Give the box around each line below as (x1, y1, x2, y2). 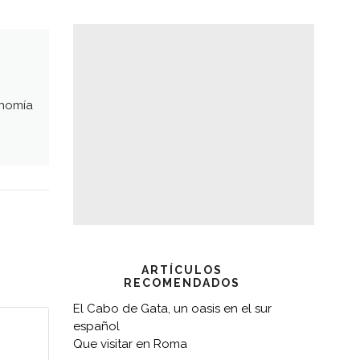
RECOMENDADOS (123, 276, 240, 289)
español (73, 319, 120, 333)
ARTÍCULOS (141, 264, 223, 276)
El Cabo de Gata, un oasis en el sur (73, 301, 272, 316)
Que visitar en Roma (73, 337, 187, 351)
